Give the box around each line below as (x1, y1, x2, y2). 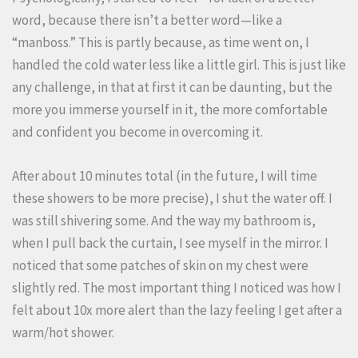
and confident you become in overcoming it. (12, 122, 263, 141)
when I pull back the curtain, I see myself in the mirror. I (12, 233, 328, 252)
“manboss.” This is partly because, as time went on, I (12, 33, 309, 51)
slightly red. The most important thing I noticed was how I (12, 278, 341, 296)
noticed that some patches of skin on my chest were (12, 256, 308, 274)
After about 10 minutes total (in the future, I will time (12, 166, 317, 185)
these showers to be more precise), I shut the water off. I (12, 189, 332, 207)
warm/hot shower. (12, 323, 117, 341)
